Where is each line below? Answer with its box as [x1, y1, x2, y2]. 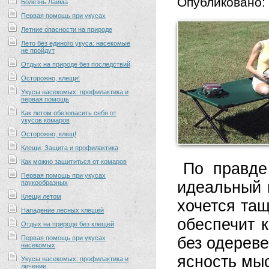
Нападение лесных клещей [21, 207, 104, 214]
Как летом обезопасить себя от [21, 109, 116, 116]
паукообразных [21, 179, 68, 186]
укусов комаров [21, 116, 70, 124]
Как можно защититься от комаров [21, 158, 127, 165]
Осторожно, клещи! [21, 74, 80, 82]
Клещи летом [21, 193, 61, 200]
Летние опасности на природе [21, 26, 112, 33]
